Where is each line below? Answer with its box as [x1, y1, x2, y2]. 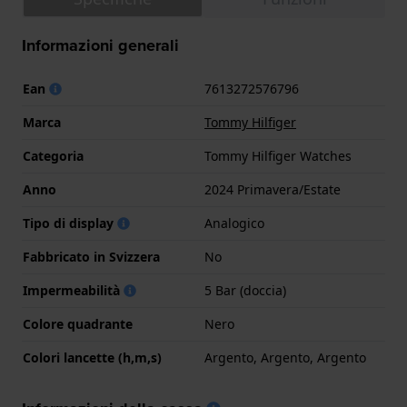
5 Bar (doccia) [204, 282, 286, 300]
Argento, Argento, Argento [204, 349, 366, 367]
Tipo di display [23, 214, 117, 233]
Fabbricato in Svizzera [23, 248, 160, 266]
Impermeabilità [23, 282, 124, 300]
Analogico [204, 214, 264, 233]
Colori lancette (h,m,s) [23, 349, 162, 367]
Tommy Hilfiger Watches [204, 147, 352, 165]
